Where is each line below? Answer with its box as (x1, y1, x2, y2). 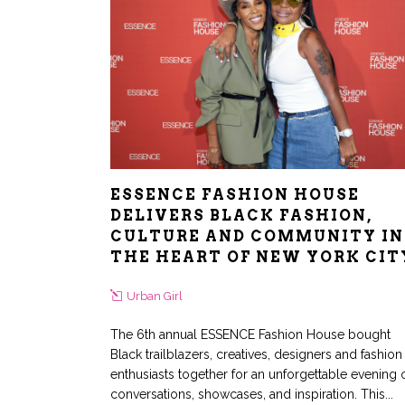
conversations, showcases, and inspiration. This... (110, 387, 393, 402)
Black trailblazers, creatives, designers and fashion (110, 347, 402, 363)
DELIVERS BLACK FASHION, (110, 207, 372, 225)
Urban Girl (127, 289, 183, 304)
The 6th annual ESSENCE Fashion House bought (110, 327, 391, 343)
